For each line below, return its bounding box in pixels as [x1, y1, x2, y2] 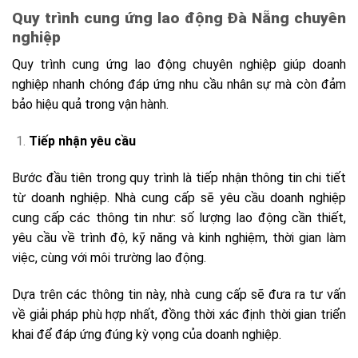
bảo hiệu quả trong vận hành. [12, 97, 172, 113]
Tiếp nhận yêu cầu [28, 133, 136, 149]
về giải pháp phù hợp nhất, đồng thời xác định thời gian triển [12, 306, 346, 322]
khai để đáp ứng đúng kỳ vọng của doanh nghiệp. [12, 326, 284, 342]
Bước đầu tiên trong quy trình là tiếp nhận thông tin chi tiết [12, 169, 346, 185]
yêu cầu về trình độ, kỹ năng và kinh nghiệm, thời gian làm [12, 229, 346, 245]
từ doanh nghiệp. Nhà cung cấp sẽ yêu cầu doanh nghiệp [12, 189, 346, 205]
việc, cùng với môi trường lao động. [12, 249, 206, 265]
